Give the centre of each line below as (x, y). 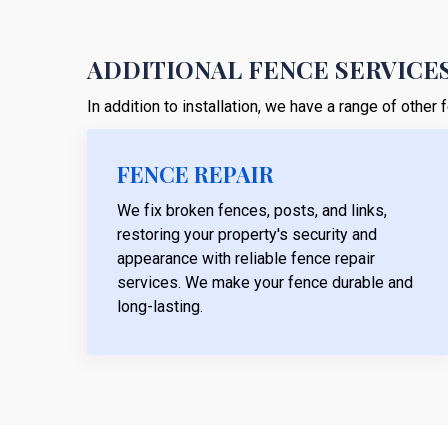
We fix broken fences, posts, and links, (252, 210)
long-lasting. (160, 306)
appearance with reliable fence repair (246, 258)
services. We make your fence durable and (265, 282)
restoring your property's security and (247, 234)
